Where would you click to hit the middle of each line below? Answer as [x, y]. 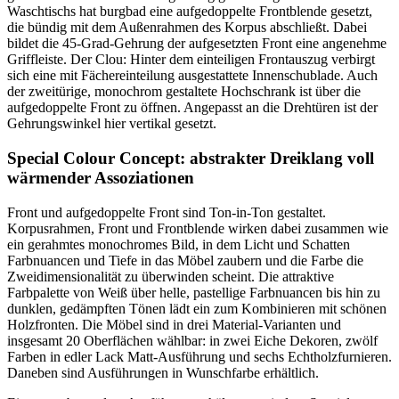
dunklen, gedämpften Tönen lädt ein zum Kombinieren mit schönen [197, 308]
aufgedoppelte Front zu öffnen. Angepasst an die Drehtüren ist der [192, 108]
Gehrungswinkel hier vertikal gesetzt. [112, 124]
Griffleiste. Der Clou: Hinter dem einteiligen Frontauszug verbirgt [191, 60]
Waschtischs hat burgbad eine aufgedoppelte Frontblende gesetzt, [190, 12]
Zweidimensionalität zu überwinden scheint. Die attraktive [171, 276]
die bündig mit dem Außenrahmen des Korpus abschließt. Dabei [187, 28]
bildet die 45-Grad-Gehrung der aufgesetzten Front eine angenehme [197, 44]
